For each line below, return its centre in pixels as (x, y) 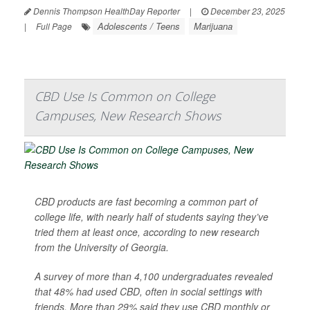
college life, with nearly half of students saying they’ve (152, 217)
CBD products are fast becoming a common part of (146, 201)
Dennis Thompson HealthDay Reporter (106, 11)
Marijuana (213, 26)
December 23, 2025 (247, 11)
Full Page (54, 26)
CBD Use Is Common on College (125, 96)
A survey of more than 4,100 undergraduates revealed (154, 276)
